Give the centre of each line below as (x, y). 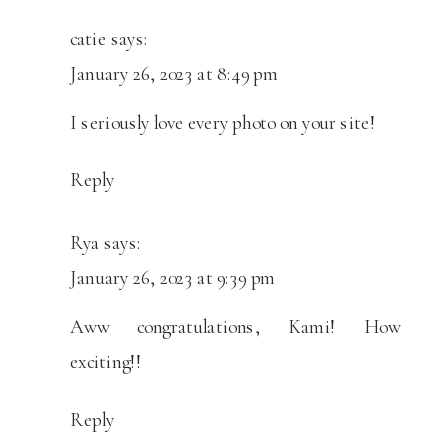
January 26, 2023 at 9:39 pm (173, 277)
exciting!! (106, 361)
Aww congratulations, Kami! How (235, 326)
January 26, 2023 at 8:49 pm (174, 73)
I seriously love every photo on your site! (223, 122)
